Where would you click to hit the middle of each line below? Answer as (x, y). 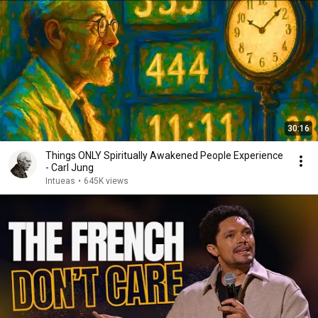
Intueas (60, 181)
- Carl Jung (70, 168)
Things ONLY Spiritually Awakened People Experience (164, 155)
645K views (106, 181)
